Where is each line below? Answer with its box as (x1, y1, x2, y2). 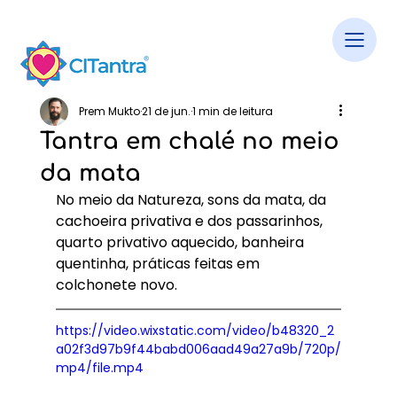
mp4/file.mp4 (55, 359, 144, 377)
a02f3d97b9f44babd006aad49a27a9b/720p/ (55, 340, 341, 358)
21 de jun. (141, 104, 191, 119)
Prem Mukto (78, 104, 140, 119)
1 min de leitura (191, 104, 273, 119)
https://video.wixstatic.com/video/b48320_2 (55, 322, 334, 339)
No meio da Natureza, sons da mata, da (55, 190, 330, 210)
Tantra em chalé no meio (39, 128, 339, 154)
